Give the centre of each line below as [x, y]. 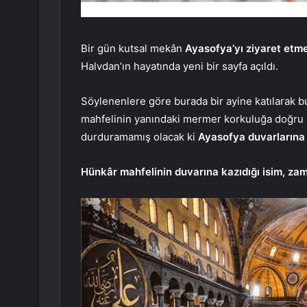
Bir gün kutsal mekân [133, 48]
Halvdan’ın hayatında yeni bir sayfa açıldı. [180, 66]
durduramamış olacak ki [139, 136]
